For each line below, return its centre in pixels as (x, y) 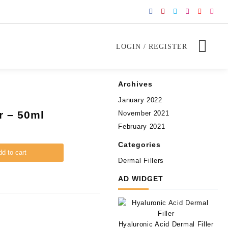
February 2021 (142, 126)
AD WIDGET (141, 179)
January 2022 (140, 100)
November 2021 (144, 113)
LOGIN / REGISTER (152, 46)
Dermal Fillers (141, 161)
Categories (140, 145)
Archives (136, 84)
